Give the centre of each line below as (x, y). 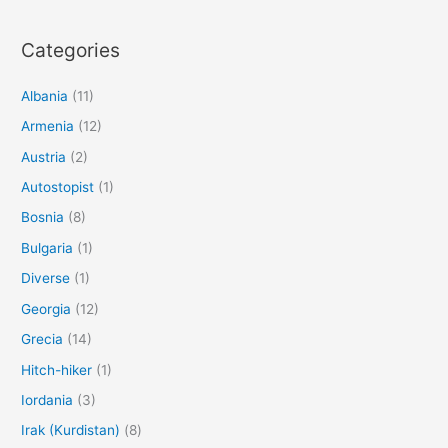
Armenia (48, 126)
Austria (44, 156)
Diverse (46, 278)
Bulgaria (47, 247)
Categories (71, 49)
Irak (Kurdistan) (71, 430)
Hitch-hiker (57, 369)
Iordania (47, 399)
